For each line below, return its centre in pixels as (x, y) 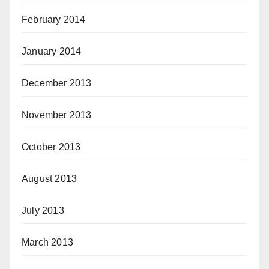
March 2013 (47, 243)
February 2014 (54, 20)
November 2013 (57, 115)
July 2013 (43, 211)
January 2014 (52, 52)
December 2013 (57, 83)
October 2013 (51, 147)
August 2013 (50, 179)
